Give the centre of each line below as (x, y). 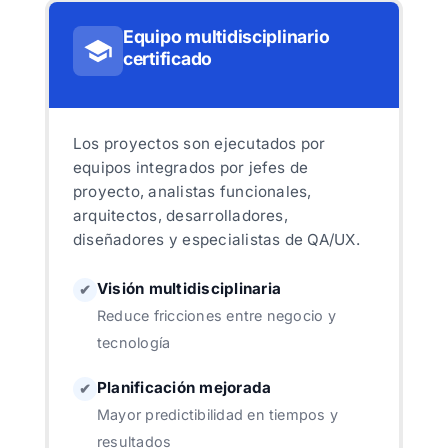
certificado (167, 58)
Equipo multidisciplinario (226, 36)
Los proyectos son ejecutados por (199, 143)
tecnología (133, 342)
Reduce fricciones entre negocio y (216, 315)
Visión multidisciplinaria (188, 288)
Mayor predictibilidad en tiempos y (217, 414)
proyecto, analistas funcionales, (192, 191)
